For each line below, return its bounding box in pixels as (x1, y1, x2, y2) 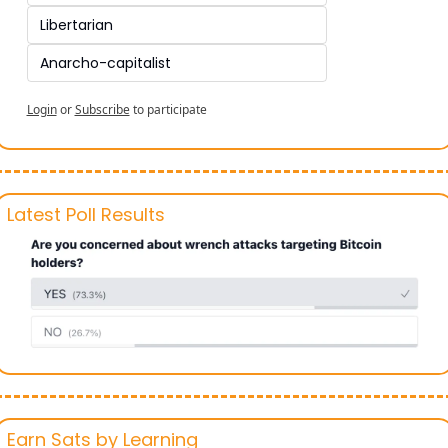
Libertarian (39, 15, 117, 35)
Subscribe (74, 101, 130, 118)
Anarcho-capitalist (39, 53, 171, 73)
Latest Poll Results (6, 202, 165, 227)
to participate (132, 101, 207, 118)
